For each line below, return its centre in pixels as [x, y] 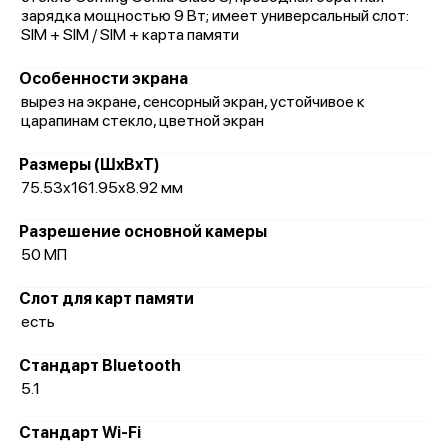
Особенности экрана [103, 78]
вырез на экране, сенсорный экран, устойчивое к [193, 101]
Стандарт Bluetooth [100, 365]
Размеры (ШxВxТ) [89, 164]
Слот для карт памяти [106, 298]
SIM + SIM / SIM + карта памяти [130, 34]
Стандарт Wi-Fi [80, 432]
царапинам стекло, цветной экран [142, 120]
